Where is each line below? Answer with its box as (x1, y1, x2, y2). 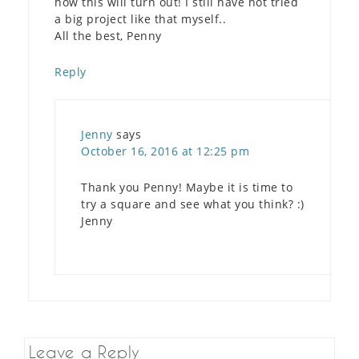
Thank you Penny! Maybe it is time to (81, 179, 292, 195)
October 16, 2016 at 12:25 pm (81, 143, 249, 159)
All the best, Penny (54, 27, 162, 43)
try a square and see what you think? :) (81, 196, 305, 212)
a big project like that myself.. (54, 10, 226, 26)
